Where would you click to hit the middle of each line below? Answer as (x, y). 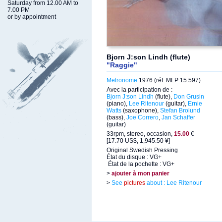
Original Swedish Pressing (142, 150)
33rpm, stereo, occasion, (140, 134)
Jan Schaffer (178, 117)
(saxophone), (141, 111)
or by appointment (32, 17)
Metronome (122, 80)
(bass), (116, 117)
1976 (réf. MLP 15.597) (169, 80)
